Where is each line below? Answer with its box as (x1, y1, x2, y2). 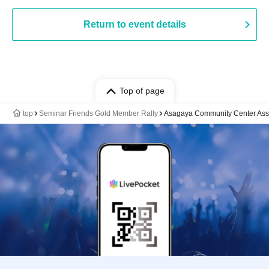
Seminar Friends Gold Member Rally (39, 109, 158, 118)
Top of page (119, 86, 165, 95)
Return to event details (83, 19, 186, 29)
